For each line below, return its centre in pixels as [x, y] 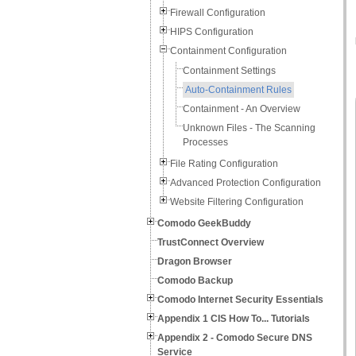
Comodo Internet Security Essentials [240, 300]
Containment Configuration [228, 51]
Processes [205, 142]
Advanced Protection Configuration [246, 183]
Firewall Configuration [218, 13]
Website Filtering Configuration [237, 202]
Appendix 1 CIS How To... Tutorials [234, 319]
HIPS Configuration [212, 32]
